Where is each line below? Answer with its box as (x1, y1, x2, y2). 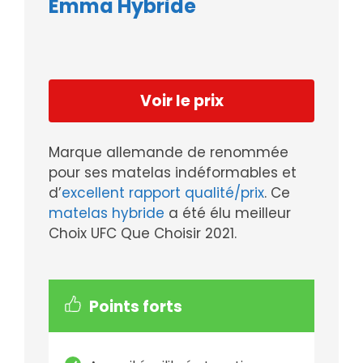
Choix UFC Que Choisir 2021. (49, 224, 241, 244)
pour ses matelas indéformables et (49, 163, 297, 183)
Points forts (89, 296, 182, 318)
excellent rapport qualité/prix (62, 183, 264, 203)
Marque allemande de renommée (49, 143, 288, 163)
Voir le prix (139, 90, 224, 113)
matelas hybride (49, 203, 164, 224)
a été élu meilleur (164, 203, 291, 224)
